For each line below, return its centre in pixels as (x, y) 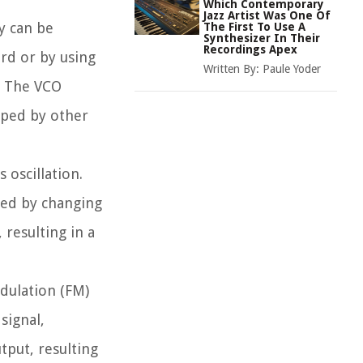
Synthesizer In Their (262, 38)
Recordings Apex (250, 49)
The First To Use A (254, 27)
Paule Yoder (292, 69)
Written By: (233, 69)
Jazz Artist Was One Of (267, 15)
